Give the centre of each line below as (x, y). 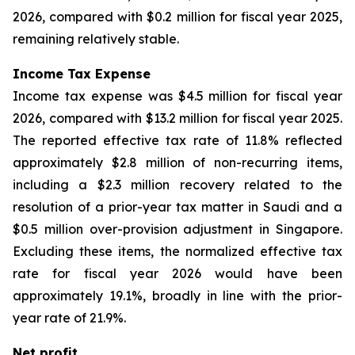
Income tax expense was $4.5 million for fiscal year (177, 96)
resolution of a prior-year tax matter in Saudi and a (177, 207)
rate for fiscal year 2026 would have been (177, 273)
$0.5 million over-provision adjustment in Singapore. (177, 229)
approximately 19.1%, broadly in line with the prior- (177, 296)
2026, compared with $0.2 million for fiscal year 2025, (177, 17)
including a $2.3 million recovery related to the (177, 185)
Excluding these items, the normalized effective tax (177, 251)
